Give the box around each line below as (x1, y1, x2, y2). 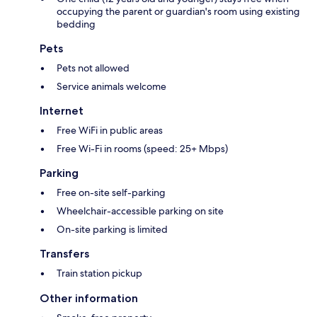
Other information (40, 291, 138, 305)
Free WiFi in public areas (57, 123, 163, 137)
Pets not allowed (57, 61, 129, 74)
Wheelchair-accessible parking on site (57, 204, 224, 217)
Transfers (40, 246, 89, 260)
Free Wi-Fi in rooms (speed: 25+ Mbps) (57, 142, 228, 155)
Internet (40, 103, 83, 117)
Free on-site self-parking (57, 185, 166, 199)
